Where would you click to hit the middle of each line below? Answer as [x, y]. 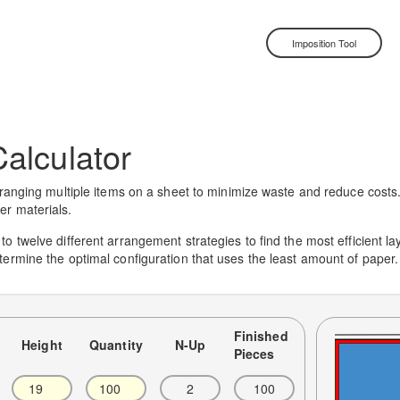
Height [42, 345]
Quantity [116, 345]
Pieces [254, 354]
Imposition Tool [324, 43]
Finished [261, 336]
